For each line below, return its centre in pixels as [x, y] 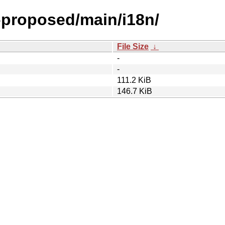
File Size [133, 46]
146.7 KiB [135, 91]
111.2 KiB [134, 80]
